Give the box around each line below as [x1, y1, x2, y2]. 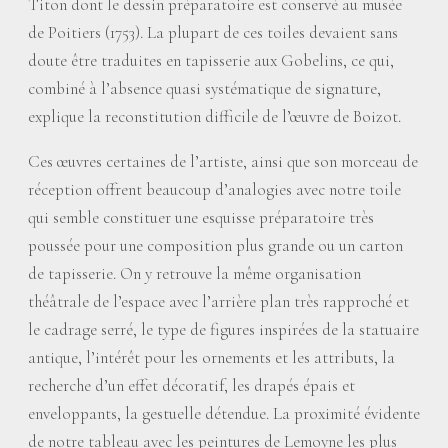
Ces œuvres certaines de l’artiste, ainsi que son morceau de [28, 151, 418, 172]
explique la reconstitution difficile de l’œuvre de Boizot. [28, 106, 401, 127]
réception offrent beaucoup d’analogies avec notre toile [28, 179, 401, 200]
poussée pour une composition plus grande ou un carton [28, 235, 403, 256]
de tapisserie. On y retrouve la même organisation [28, 263, 361, 284]
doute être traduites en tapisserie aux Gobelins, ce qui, [28, 50, 394, 71]
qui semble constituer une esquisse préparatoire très [28, 207, 374, 228]
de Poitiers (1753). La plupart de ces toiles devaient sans [28, 22, 398, 43]
